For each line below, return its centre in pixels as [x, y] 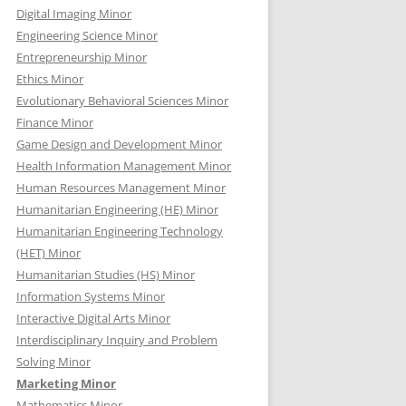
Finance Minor [55, 122]
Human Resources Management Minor [121, 188]
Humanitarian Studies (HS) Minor [106, 275]
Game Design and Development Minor [119, 144]
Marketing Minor [66, 383]
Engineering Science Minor [87, 35]
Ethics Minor [50, 79]
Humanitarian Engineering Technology [120, 231]
